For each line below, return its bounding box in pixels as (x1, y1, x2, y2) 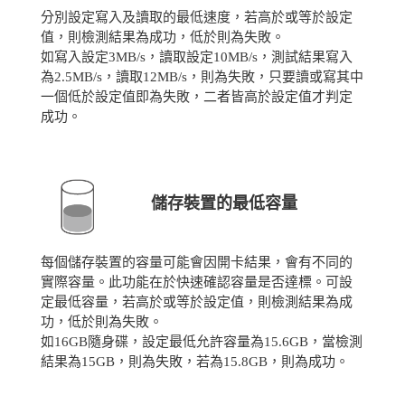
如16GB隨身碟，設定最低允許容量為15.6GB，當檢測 (40, 334, 363, 349)
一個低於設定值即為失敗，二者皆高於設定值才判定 (40, 89, 353, 104)
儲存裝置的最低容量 (150, 194, 297, 213)
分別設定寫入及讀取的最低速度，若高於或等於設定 (40, 9, 353, 24)
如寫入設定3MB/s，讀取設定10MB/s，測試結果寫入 (40, 49, 353, 64)
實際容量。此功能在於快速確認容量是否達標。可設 (40, 274, 353, 289)
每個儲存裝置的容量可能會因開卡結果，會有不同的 (40, 254, 353, 269)
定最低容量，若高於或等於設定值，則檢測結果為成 (40, 294, 353, 309)
